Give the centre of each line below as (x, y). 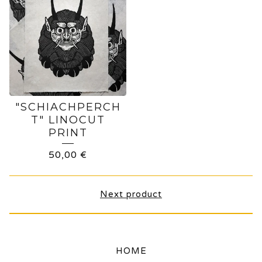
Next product (131, 194)
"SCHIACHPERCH (68, 107)
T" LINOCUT (68, 120)
